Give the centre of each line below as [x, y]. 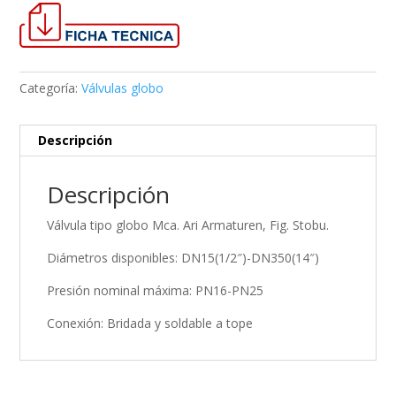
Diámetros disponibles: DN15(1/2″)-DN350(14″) [183, 257]
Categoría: [51, 88]
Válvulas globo [123, 88]
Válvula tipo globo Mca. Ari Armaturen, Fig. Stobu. [188, 225]
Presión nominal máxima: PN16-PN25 [156, 290]
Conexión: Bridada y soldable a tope [150, 323]
